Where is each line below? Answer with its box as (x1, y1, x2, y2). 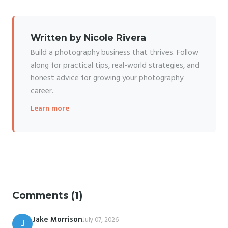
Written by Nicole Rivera (31, 32, 146, 43)
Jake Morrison (33, 214, 82, 226)
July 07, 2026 (82, 215, 119, 226)
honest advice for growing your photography (31, 72, 183, 85)
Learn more (31, 103, 69, 116)
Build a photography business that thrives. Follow (31, 47, 198, 60)
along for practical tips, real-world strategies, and (31, 60, 199, 72)
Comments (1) (12, 189, 82, 202)
